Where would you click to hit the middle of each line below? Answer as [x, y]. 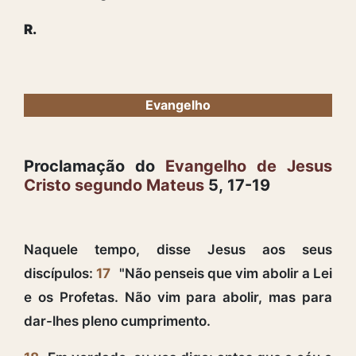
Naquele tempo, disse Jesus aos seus [178, 249]
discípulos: [60, 273]
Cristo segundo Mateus [114, 185]
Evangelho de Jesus [249, 166]
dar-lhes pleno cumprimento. [117, 321]
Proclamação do [95, 166]
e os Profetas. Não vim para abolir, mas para [178, 297]
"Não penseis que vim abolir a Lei [224, 273]
